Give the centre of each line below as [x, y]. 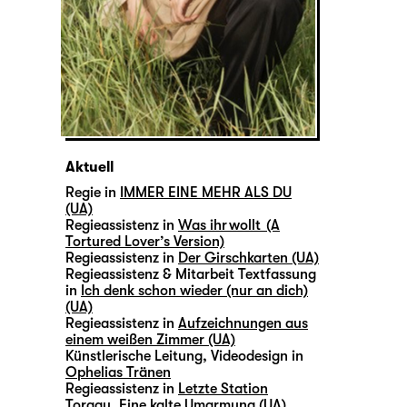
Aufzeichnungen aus [243, 324]
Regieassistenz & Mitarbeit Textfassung [191, 275]
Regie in [91, 193]
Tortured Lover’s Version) [145, 242]
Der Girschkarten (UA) [248, 258]
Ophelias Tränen [118, 373]
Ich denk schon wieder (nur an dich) [194, 291]
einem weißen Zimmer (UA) [150, 340]
